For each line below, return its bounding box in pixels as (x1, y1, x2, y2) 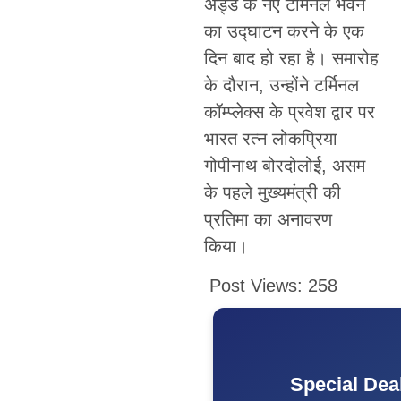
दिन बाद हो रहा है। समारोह (203, 47, 379, 68)
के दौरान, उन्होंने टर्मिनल (203, 74, 359, 95)
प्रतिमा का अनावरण (203, 209, 332, 229)
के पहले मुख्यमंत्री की (203, 182, 341, 202)
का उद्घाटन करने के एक (203, 21, 364, 41)
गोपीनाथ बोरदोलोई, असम (203, 155, 365, 175)
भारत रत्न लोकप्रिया (203, 128, 337, 149)
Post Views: (209, 276, 303, 296)
